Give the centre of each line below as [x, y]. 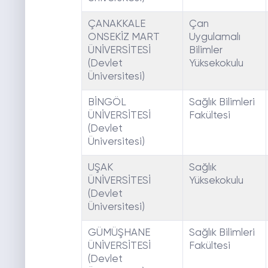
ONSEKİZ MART [124, 38]
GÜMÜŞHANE [119, 233]
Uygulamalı [214, 38]
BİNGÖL [107, 103]
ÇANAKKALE [116, 25]
